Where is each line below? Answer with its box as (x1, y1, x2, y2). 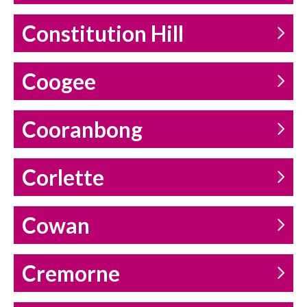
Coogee (22, 69, 96, 95)
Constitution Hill (22, 21, 184, 47)
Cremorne (22, 260, 120, 287)
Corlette (22, 164, 104, 191)
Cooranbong (22, 116, 143, 143)
